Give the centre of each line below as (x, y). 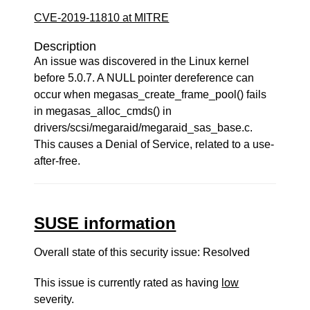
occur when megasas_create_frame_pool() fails (151, 94)
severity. (54, 299)
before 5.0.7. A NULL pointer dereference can (144, 78)
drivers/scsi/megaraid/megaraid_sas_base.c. (144, 128)
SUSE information (105, 223)
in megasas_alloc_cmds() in (103, 111)
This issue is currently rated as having (128, 283)
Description (65, 46)
